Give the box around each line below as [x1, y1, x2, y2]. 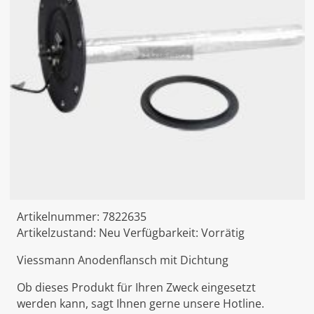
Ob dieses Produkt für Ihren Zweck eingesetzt [16, 280, 256, 296]
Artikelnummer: [16, 209, 102, 225]
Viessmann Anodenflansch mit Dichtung [16, 252, 228, 268]
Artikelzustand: [16, 225, 99, 241]
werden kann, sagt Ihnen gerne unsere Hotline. [16, 296, 264, 312]
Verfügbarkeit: [123, 225, 201, 241]
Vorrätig [200, 225, 245, 241]
